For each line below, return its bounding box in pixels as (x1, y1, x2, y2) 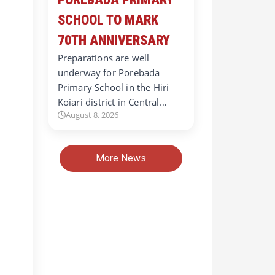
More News (96, 152, 147, 164)
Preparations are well (57, 51, 150, 64)
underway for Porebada (57, 66, 160, 79)
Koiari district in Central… (57, 95, 167, 108)
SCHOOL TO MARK (57, 12, 158, 28)
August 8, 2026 (65, 109, 118, 120)
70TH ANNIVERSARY (57, 32, 170, 48)
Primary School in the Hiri (57, 80, 169, 93)
